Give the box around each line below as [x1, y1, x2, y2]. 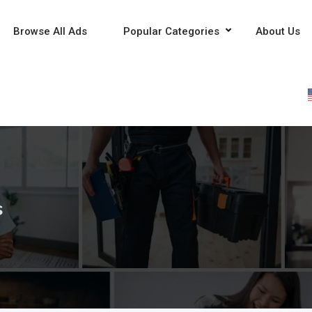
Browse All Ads [13, 25, 87, 38]
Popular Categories [123, 25, 219, 38]
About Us [255, 25, 300, 38]
